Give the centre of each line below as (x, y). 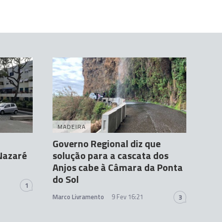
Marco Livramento (78, 197)
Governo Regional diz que (107, 144)
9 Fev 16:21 (127, 197)
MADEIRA (72, 127)
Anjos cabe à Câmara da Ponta (118, 167)
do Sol (66, 179)
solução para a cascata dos (111, 156)
